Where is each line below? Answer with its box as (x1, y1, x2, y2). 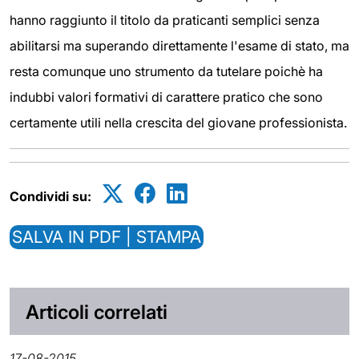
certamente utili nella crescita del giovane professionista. (10, 114, 347, 131)
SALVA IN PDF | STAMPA (12, 226, 201, 247)
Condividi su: (10, 188, 91, 204)
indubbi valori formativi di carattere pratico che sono (10, 88, 323, 105)
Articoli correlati (26, 300, 167, 324)
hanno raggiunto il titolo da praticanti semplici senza (10, 11, 320, 28)
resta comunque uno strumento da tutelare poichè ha (10, 63, 323, 79)
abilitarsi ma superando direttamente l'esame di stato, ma (10, 37, 349, 54)
